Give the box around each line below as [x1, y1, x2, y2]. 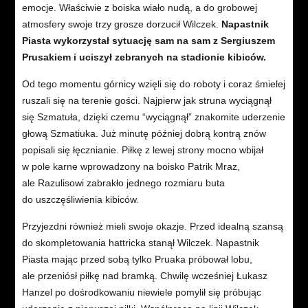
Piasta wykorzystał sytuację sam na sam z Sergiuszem [21, 34, 275, 46]
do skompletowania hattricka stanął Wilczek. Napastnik [21, 236, 259, 248]
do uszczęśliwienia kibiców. [21, 193, 139, 205]
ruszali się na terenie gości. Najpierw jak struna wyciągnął [21, 94, 272, 106]
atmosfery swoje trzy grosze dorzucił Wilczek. [21, 18, 221, 30]
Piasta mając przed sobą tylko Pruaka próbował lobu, [21, 253, 252, 265]
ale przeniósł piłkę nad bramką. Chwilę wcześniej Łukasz [21, 269, 267, 281]
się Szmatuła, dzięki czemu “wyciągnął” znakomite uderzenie [21, 111, 285, 122]
